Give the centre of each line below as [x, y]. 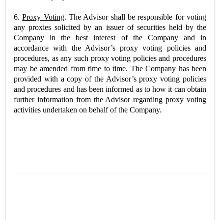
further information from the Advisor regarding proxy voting [110, 99]
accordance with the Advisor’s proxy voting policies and [110, 48]
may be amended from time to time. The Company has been [110, 68]
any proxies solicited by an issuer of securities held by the [110, 27]
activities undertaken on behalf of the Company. [88, 110]
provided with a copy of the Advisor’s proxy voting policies [110, 79]
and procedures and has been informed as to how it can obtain [110, 89]
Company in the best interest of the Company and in [110, 37]
